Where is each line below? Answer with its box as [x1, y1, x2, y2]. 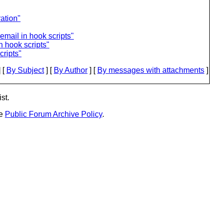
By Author [54, 66, 88, 74]
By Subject [6, 66, 44, 74]
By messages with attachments [97, 66, 204, 74]
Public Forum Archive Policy [5, 110, 102, 118]
